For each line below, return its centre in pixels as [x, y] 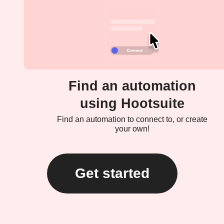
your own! [132, 128]
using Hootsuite [132, 103]
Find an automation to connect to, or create [132, 119]
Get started [112, 173]
